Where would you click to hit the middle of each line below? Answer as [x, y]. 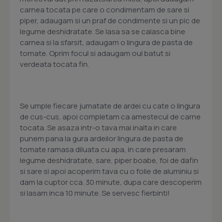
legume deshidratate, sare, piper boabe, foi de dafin [109, 161]
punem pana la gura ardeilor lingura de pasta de [102, 139]
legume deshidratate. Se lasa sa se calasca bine [103, 32]
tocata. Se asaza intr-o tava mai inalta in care [98, 128]
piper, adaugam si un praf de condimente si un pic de [110, 21]
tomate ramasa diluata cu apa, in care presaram [103, 150]
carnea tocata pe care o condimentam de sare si [105, 10]
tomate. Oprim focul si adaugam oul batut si [95, 54]
